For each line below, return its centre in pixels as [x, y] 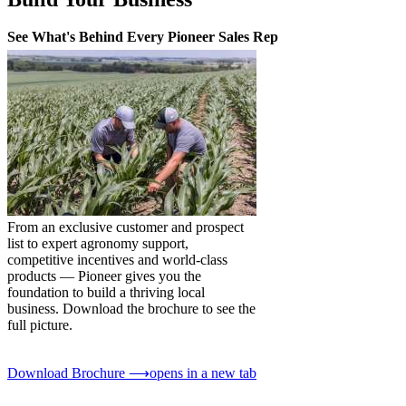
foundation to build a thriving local [106, 293]
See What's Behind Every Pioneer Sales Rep [143, 37]
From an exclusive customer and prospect [126, 227]
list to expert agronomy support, [98, 244]
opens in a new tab [203, 373]
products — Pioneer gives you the [104, 276]
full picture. [40, 325]
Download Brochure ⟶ [78, 373]
